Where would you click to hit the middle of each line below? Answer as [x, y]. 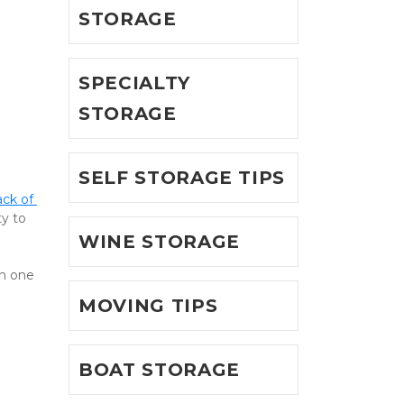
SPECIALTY [134, 83]
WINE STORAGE [159, 242]
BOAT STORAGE [159, 370]
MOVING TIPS [148, 306]
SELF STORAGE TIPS [182, 178]
